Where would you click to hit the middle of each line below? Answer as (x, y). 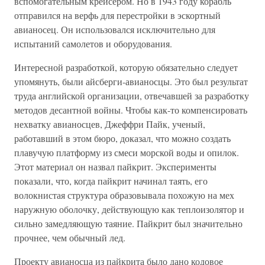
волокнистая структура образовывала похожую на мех (124, 195)
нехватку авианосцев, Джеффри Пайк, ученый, (110, 124)
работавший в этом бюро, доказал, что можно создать (122, 138)
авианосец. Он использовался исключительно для (115, 29)
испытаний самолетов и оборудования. (93, 43)
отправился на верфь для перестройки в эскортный (117, 15)
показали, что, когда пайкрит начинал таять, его (111, 181)
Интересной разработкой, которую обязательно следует (126, 67)
